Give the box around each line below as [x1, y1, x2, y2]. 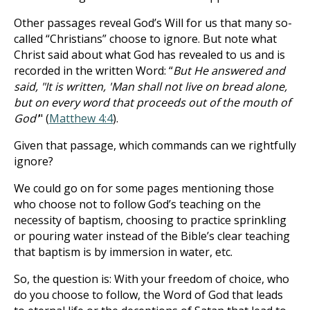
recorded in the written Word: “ [14, 63, 173, 78]
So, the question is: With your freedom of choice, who [14, 271, 289, 286]
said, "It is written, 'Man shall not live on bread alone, [14, 79, 287, 94]
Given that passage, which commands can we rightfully [14, 138, 296, 153]
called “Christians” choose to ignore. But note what [14, 31, 277, 46]
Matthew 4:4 [49, 111, 113, 126]
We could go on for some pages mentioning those [14, 181, 274, 196]
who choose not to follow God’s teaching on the [14, 197, 261, 212]
